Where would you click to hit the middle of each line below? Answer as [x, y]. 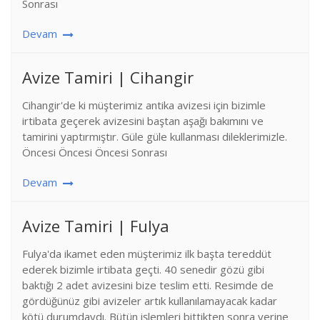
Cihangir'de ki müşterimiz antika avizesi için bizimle [144, 105]
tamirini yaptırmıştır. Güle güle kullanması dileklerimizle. [155, 136]
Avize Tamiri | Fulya [96, 226]
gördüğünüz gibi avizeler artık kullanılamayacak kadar [150, 301]
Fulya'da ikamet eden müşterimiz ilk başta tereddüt [147, 254]
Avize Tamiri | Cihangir [108, 77]
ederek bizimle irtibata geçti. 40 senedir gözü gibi [143, 269]
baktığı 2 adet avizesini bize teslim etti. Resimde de [148, 285]
